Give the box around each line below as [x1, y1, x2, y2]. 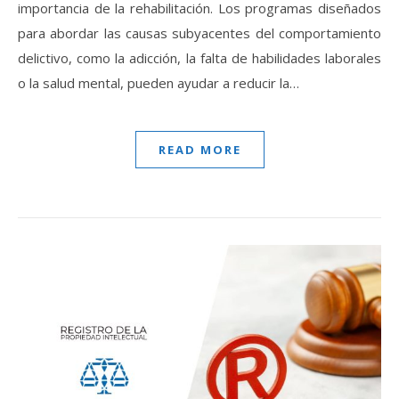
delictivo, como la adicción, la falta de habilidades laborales [18, 48, 381, 67]
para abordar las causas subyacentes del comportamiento [18, 23, 381, 42]
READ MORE [158, 141, 241, 158]
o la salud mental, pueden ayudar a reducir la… [18, 73, 299, 92]
